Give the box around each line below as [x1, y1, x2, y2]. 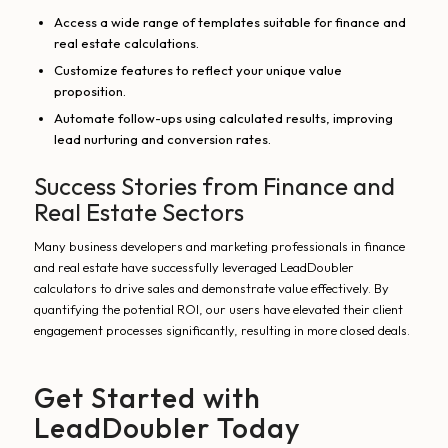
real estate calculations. [53, 35, 199, 52]
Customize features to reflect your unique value [53, 62, 342, 79]
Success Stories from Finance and [33, 171, 395, 202]
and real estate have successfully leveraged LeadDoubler [33, 259, 354, 276]
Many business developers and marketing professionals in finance [33, 238, 405, 255]
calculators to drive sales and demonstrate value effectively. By [33, 280, 389, 297]
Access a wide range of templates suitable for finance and [53, 14, 406, 31]
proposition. [53, 83, 126, 100]
